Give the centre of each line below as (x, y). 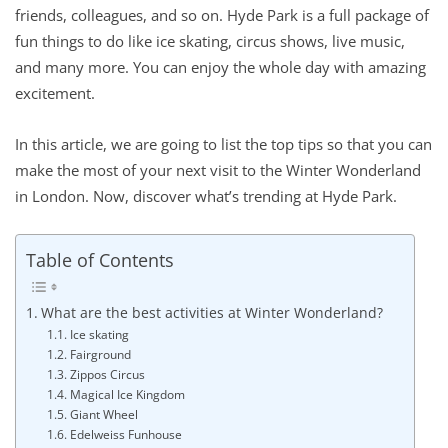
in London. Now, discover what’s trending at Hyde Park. (208, 195)
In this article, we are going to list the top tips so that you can (223, 143)
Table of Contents (100, 259)
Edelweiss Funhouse (125, 435)
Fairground (100, 355)
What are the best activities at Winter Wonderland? (211, 313)
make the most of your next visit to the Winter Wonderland (218, 169)
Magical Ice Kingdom (127, 395)
